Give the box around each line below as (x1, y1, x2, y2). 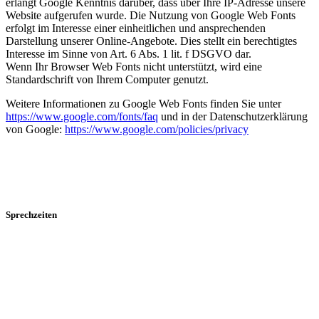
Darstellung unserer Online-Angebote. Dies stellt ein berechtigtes (6, 34, 297, 47)
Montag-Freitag (6, 236, 82, 249)
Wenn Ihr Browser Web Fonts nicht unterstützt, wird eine (6, 60, 262, 73)
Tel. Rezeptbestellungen (6, 264, 113, 277)
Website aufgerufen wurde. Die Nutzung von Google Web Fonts (6, 9, 296, 21)
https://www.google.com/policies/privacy (65, 122, 249, 135)
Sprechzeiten (6, 209, 57, 220)
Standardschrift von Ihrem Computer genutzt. (6, 73, 209, 85)
